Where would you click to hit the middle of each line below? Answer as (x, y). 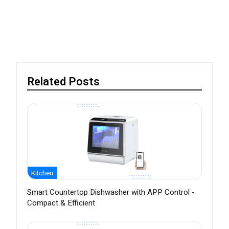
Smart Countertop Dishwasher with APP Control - (111, 192)
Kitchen (42, 173)
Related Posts (63, 82)
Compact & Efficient (61, 203)
